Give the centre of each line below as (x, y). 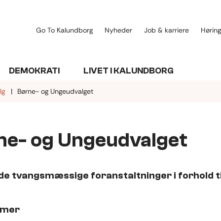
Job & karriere (166, 30)
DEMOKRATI (34, 71)
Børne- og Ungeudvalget (55, 92)
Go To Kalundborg (64, 30)
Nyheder (118, 30)
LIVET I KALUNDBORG (129, 71)
